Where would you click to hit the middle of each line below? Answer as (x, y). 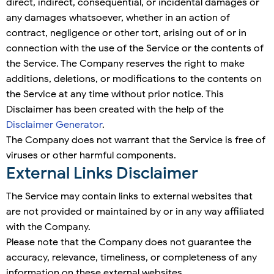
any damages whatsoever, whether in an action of (118, 18)
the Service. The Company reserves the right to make (125, 64)
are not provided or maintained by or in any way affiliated (135, 212)
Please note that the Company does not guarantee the (129, 243)
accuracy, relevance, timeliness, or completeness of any (131, 258)
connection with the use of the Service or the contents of (135, 49)
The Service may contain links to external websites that (129, 197)
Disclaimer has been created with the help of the (115, 110)
